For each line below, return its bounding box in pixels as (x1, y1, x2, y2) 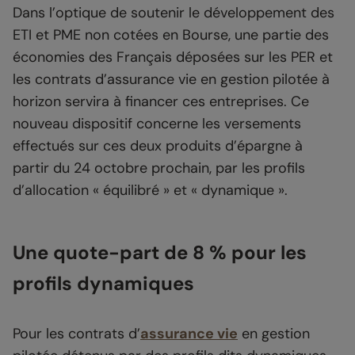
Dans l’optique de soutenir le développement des (13, 3, 334, 23)
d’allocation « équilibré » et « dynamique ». (13, 181, 288, 200)
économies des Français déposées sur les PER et (13, 48, 333, 67)
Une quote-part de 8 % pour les (13, 240, 307, 265)
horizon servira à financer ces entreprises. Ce (13, 92, 309, 112)
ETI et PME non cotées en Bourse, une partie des (13, 25, 329, 45)
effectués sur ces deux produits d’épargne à (13, 136, 303, 156)
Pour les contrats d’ (13, 324, 140, 344)
